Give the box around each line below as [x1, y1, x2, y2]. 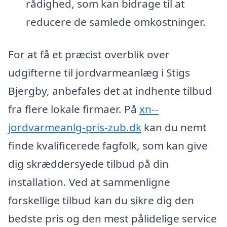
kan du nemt [141, 120, 207, 134]
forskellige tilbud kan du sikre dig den [8, 193, 194, 207]
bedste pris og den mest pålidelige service [8, 211, 217, 225]
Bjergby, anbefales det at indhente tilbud [8, 83, 212, 98]
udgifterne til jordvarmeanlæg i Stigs [8, 65, 190, 80]
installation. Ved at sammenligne [8, 174, 170, 189]
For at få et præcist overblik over [8, 47, 170, 61]
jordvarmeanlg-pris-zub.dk [8, 120, 141, 134]
